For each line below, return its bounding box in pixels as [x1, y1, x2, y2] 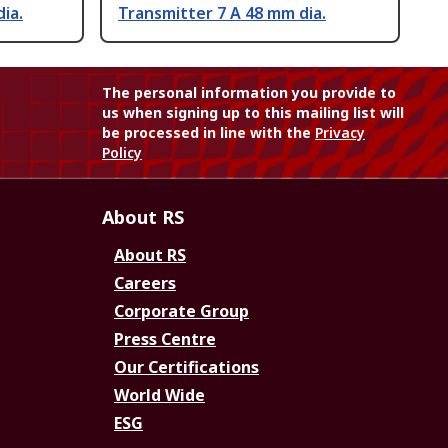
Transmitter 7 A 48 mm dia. [118, 2, 326, 25]
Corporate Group [114, 300, 249, 323]
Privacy [315, 123, 365, 143]
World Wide [114, 384, 205, 407]
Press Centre [114, 328, 216, 351]
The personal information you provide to [102, 83, 396, 103]
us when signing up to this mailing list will [102, 103, 404, 123]
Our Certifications [114, 356, 259, 379]
